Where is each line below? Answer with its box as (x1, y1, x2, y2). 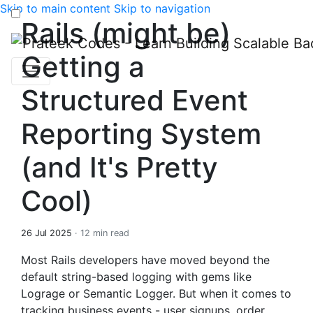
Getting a (21, 50, 145, 84)
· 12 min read (75, 228, 129, 238)
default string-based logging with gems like (21, 270, 252, 284)
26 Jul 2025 (21, 228, 72, 238)
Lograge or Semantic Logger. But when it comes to (21, 286, 291, 300)
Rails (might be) (21, 16, 231, 50)
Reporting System (21, 117, 261, 151)
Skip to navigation (114, 1, 210, 15)
